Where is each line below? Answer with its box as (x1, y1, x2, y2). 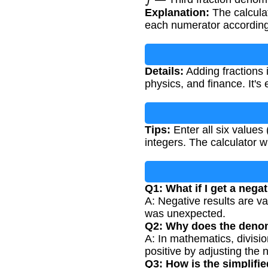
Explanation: (145, 6, 209, 19)
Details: (145, 65, 184, 77)
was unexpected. (145, 207, 226, 220)
